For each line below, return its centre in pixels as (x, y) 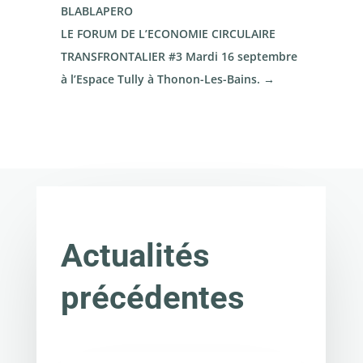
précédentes (152, 298)
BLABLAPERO (96, 11)
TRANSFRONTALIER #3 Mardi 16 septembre (179, 56)
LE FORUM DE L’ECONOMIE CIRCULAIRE (168, 33)
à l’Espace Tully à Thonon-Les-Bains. (160, 79)
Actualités (135, 256)
